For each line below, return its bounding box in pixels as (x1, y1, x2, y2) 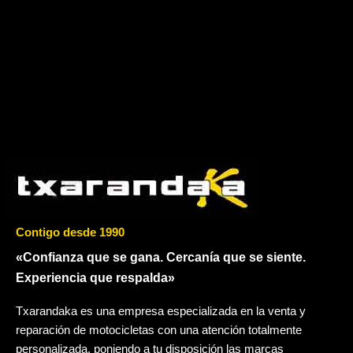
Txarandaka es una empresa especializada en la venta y (16, 305, 306, 318)
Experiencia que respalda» (16, 271, 175, 284)
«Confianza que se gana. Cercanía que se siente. (16, 251, 306, 264)
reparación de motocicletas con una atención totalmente (16, 324, 302, 336)
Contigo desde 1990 (16, 226, 124, 239)
